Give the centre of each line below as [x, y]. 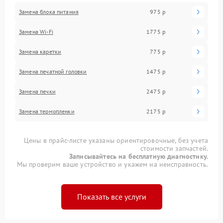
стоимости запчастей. [174, 148]
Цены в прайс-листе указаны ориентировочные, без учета [116, 140]
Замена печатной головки [53, 71]
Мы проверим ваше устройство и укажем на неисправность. [112, 164]
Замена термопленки [47, 111]
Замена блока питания [49, 11]
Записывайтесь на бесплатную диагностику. [139, 156]
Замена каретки [40, 51]
